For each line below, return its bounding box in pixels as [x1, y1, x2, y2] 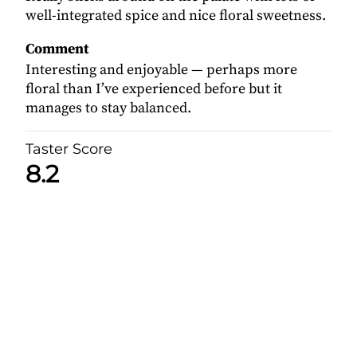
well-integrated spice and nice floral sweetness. [25, 6, 326, 25]
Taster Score [25, 139, 112, 158]
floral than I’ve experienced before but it [25, 79, 282, 98]
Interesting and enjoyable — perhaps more [25, 60, 297, 79]
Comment [25, 39, 88, 58]
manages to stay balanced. [25, 98, 191, 117]
